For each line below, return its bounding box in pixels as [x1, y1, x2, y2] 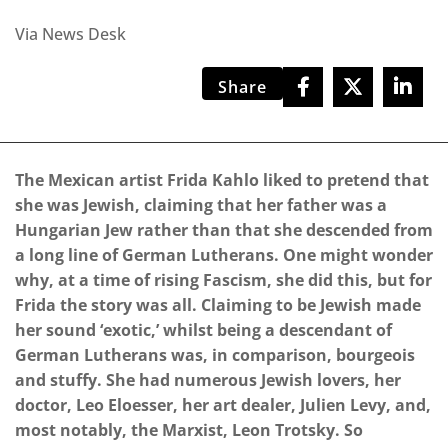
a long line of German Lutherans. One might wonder [15, 243, 433, 266]
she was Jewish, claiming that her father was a [15, 193, 387, 216]
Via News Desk [15, 22, 126, 45]
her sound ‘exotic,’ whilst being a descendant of [15, 318, 392, 341]
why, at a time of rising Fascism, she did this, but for [15, 268, 432, 291]
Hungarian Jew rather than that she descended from [15, 218, 433, 241]
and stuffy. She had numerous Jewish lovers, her [15, 368, 401, 391]
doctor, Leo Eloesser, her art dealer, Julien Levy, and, [15, 393, 431, 416]
